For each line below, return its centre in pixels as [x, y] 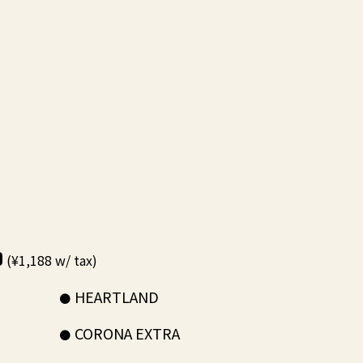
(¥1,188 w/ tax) [50, 260]
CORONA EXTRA [127, 333]
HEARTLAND [116, 297]
